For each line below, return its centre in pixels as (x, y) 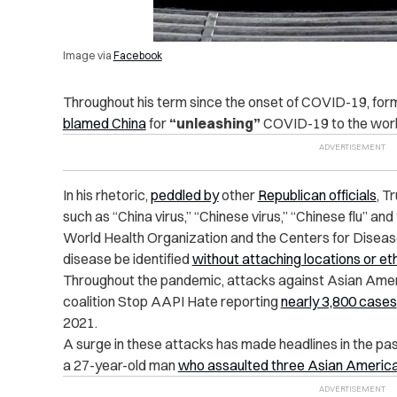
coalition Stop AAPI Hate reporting (171, 301)
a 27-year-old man (120, 365)
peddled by (184, 195)
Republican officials (317, 195)
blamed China (104, 123)
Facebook (137, 55)
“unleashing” (214, 123)
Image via (88, 55)
